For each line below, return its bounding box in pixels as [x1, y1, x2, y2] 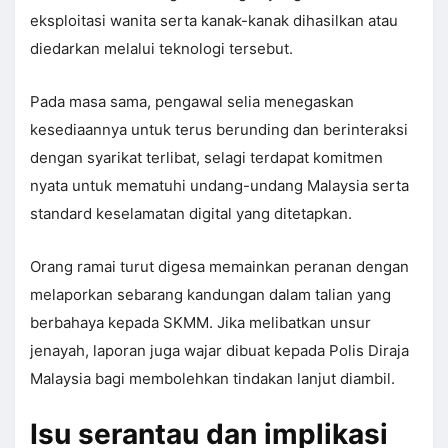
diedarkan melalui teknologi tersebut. [30, 39, 293, 59]
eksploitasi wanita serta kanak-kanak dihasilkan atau [30, 11, 398, 31]
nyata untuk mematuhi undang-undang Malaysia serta [30, 176, 409, 196]
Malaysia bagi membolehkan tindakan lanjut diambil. [30, 369, 395, 389]
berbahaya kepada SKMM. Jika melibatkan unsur [30, 313, 371, 333]
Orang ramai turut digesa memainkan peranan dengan [30, 257, 409, 277]
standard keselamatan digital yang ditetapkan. [30, 204, 352, 224]
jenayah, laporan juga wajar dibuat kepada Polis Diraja [30, 341, 409, 361]
